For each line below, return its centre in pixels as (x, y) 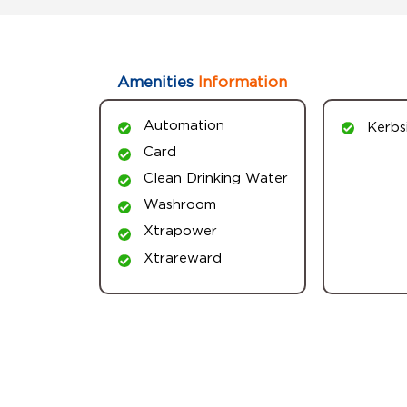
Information (240, 81)
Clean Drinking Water (215, 178)
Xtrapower (180, 230)
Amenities (155, 81)
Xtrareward (182, 257)
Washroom (179, 204)
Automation (184, 124)
